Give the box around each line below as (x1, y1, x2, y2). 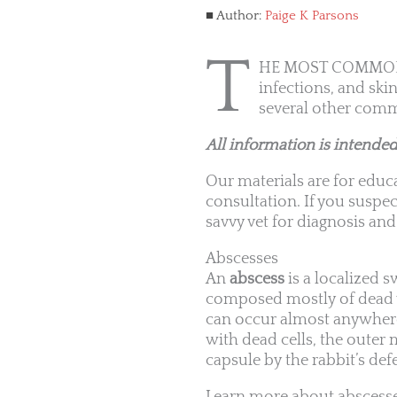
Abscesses (206, 250, 278, 269)
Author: (214, 7, 265, 23)
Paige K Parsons (265, 7, 359, 23)
